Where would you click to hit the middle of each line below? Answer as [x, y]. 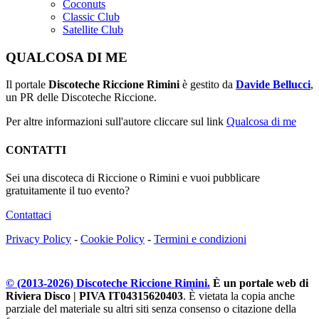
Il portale [27, 85]
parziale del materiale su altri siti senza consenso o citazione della [151, 309]
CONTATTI [36, 150]
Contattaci [28, 215]
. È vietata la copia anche [239, 296]
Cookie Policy [113, 239]
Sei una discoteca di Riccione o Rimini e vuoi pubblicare [133, 178]
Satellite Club [93, 30]
